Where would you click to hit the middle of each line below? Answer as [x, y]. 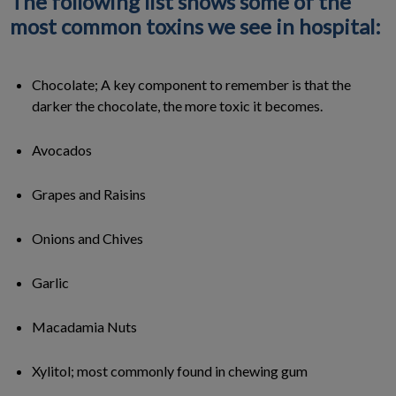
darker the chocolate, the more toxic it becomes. [177, 105]
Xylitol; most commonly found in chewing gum [170, 370]
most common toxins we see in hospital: [195, 26]
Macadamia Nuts [84, 326]
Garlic [50, 282]
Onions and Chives [88, 238]
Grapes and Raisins [89, 194]
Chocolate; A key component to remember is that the [191, 84]
